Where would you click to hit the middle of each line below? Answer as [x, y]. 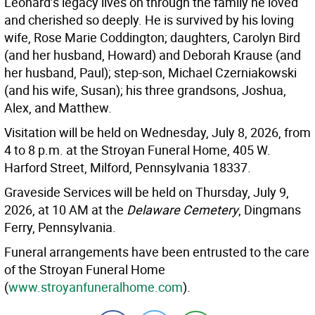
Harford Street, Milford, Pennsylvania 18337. [128, 168]
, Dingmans [270, 210]
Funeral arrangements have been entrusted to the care [157, 252]
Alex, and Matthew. [58, 108]
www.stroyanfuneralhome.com [96, 287]
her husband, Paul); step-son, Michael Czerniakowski [150, 73]
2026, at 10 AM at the [65, 210]
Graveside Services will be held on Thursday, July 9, [147, 192]
